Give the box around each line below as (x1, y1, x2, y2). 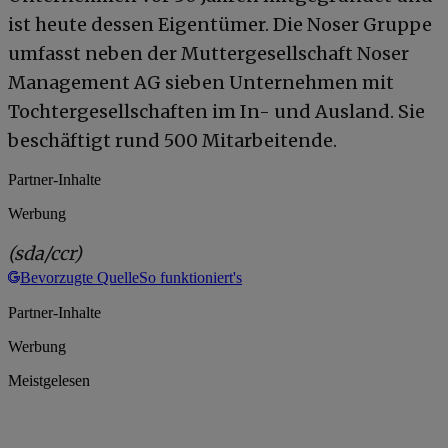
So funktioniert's (139, 268, 242, 286)
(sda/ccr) (8, 241, 82, 265)
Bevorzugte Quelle (20, 268, 139, 286)
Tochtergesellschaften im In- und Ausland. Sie (8, 99, 425, 123)
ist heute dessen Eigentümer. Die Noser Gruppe (8, 12, 432, 36)
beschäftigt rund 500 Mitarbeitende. (8, 128, 337, 152)
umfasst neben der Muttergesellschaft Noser (8, 41, 409, 65)
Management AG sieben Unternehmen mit (8, 70, 394, 94)
